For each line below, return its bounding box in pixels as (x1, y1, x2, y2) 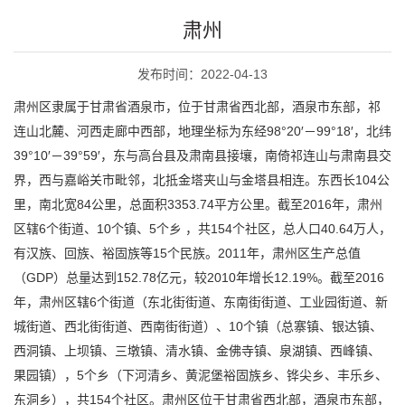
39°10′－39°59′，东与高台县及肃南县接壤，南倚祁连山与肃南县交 (14, 148, 391, 163)
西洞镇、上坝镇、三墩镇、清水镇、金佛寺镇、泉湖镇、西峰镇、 (14, 344, 381, 358)
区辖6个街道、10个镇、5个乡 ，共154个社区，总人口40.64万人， (14, 221, 391, 236)
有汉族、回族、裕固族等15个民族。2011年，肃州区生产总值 (14, 246, 361, 260)
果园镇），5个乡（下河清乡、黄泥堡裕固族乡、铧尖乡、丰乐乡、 (14, 368, 388, 382)
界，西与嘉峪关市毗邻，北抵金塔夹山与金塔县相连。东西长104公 (14, 173, 390, 187)
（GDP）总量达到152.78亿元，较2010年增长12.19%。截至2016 (14, 270, 384, 285)
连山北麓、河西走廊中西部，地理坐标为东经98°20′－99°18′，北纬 (14, 124, 391, 138)
